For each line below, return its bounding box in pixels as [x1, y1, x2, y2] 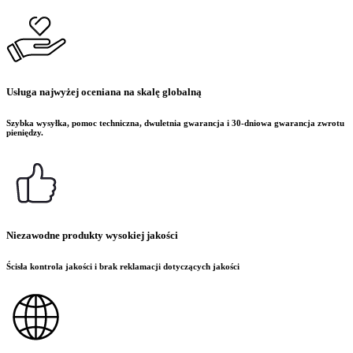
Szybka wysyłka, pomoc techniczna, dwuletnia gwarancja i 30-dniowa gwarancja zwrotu [6, 117, 344, 128]
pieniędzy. [6, 127, 43, 137]
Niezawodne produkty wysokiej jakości [6, 229, 178, 241]
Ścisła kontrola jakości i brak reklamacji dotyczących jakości [6, 261, 240, 271]
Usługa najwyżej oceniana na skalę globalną [6, 85, 202, 98]
